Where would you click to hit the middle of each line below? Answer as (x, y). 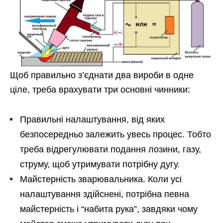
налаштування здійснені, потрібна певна (105, 194)
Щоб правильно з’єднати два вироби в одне (102, 75)
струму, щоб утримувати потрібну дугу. (100, 165)
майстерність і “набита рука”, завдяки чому (109, 209)
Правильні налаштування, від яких (92, 120)
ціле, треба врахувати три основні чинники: (100, 90)
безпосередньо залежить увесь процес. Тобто (115, 135)
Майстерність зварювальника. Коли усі (101, 179)
